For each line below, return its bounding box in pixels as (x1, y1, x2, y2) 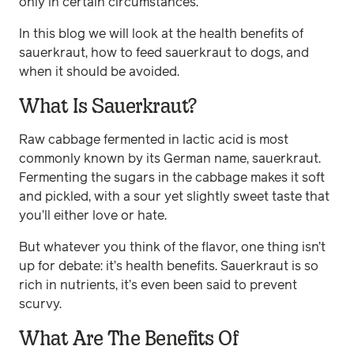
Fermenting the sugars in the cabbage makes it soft (19, 171, 325, 184)
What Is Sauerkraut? (19, 94, 198, 117)
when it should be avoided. (19, 66, 179, 78)
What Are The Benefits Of (19, 326, 239, 349)
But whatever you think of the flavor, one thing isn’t (19, 241, 326, 254)
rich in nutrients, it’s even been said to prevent (19, 279, 297, 292)
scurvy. (19, 298, 62, 311)
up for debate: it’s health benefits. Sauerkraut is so (19, 260, 318, 273)
